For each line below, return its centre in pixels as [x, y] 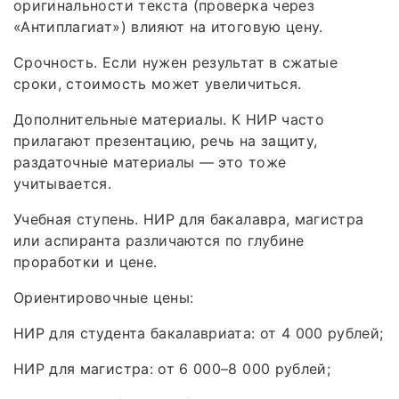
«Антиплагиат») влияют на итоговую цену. [168, 27]
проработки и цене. [85, 262]
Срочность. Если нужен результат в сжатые [176, 63]
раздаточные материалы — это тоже [150, 163]
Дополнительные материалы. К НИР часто [169, 120]
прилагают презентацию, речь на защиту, [166, 141]
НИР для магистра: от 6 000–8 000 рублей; [172, 369]
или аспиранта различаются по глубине [159, 241]
